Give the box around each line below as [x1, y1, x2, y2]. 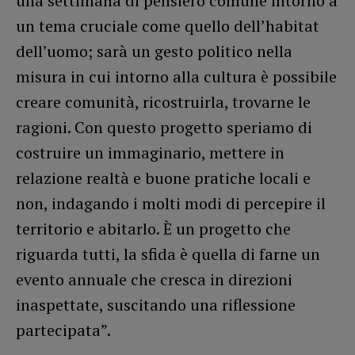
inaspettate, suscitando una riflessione [16, 293, 296, 315]
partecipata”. [16, 319, 111, 341]
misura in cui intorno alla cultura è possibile [16, 65, 337, 87]
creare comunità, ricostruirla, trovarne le [16, 90, 311, 113]
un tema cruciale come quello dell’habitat [16, 14, 319, 36]
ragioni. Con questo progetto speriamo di [16, 116, 312, 138]
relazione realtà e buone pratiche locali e [16, 166, 311, 189]
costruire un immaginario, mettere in [16, 141, 284, 163]
